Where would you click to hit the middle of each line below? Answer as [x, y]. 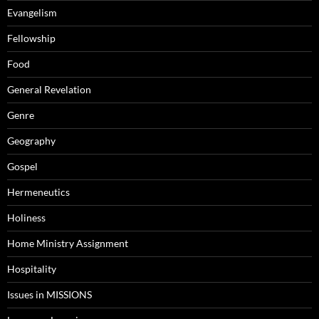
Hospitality [32, 269]
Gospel [22, 167]
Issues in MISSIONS [49, 295]
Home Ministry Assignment [68, 244]
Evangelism [32, 13]
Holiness [26, 218]
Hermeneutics [38, 192]
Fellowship [31, 38]
